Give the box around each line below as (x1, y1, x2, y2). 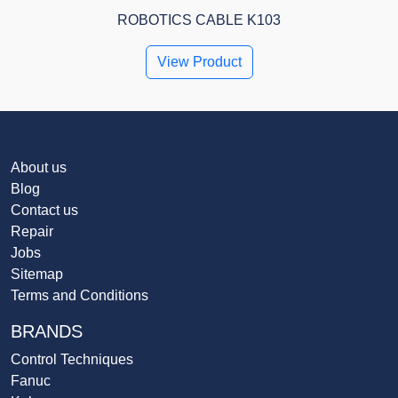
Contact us (11, 203, 78, 219)
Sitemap (11, 267, 63, 283)
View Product (156, 54, 242, 70)
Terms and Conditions (11, 288, 148, 304)
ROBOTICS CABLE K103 (117, 12, 281, 28)
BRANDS (11, 322, 83, 342)
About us (11, 160, 67, 176)
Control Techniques (11, 352, 133, 368)
